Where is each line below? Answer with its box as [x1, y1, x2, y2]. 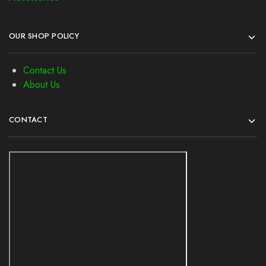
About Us [23, 78, 60, 91]
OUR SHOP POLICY [9, 30, 79, 42]
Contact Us [23, 64, 66, 77]
